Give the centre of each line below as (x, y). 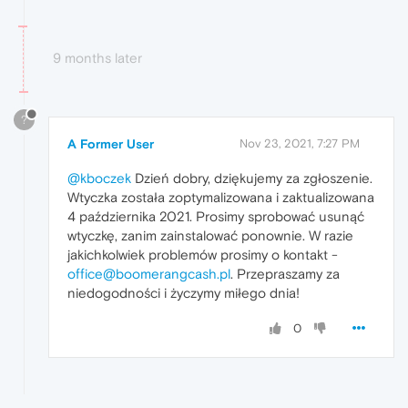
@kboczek (99, 178)
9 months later (97, 57)
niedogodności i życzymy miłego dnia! (184, 293)
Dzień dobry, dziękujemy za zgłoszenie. (252, 178)
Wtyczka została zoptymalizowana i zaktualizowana (221, 198)
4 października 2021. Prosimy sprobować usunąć (216, 217)
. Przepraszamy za (285, 274)
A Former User (111, 144)
